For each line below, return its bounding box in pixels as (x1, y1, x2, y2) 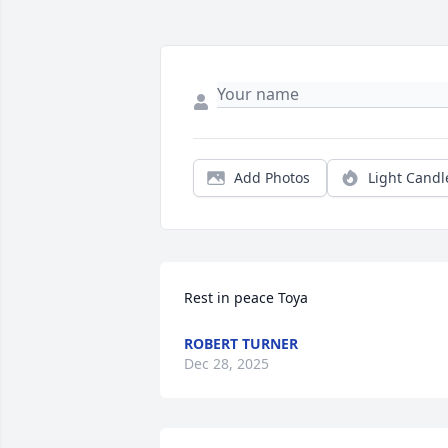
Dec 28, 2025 (184, 354, 269, 374)
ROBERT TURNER (184, 334, 298, 354)
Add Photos (234, 168, 310, 188)
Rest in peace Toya (184, 288, 308, 308)
